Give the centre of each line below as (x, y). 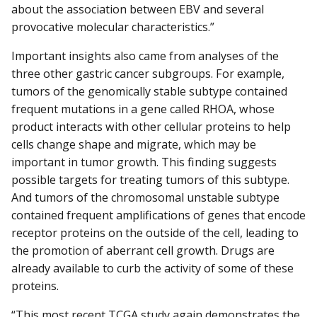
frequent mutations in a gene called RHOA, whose (143, 109)
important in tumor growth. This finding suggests (144, 162)
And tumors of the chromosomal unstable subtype (145, 198)
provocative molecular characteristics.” (113, 27)
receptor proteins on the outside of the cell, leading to (155, 233)
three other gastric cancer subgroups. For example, (148, 74)
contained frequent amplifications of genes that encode (158, 215)
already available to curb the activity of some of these (152, 269)
